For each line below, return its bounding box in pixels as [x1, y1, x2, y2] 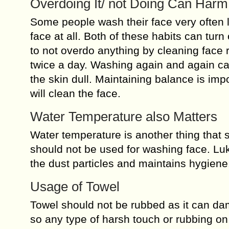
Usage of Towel [30, 179, 120, 194]
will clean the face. [30, 87, 121, 99]
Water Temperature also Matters [30, 109, 217, 124]
